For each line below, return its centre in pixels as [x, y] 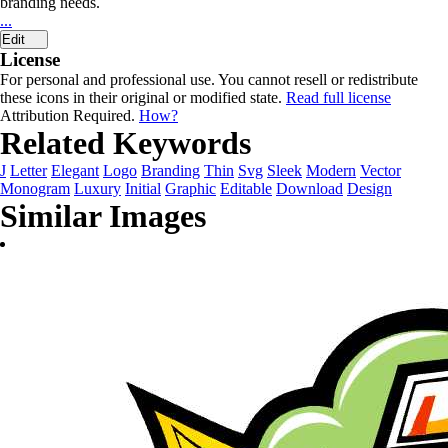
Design [369, 188]
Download [309, 188]
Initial [143, 188]
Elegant [75, 170]
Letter [28, 170]
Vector [380, 170]
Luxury [97, 188]
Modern [331, 170]
